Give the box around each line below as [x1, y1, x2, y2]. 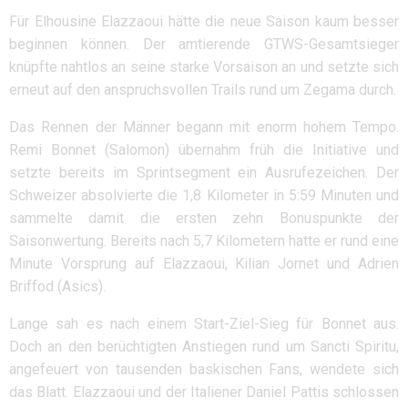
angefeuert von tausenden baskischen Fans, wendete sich [9, 361, 399, 378]
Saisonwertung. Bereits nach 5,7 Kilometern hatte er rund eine [9, 232, 399, 250]
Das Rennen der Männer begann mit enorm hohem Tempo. [9, 118, 399, 136]
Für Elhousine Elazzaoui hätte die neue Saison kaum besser [9, 13, 399, 30]
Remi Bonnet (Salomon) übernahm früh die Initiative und [9, 141, 399, 158]
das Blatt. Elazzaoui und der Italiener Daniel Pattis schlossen [9, 383, 399, 401]
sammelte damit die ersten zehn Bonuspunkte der [9, 209, 399, 227]
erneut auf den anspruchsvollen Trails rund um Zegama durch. [9, 81, 396, 98]
